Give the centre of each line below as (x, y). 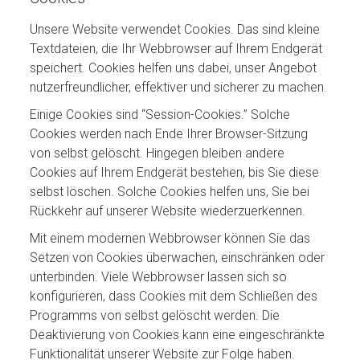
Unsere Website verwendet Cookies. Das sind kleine (175, 29)
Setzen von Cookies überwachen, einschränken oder (178, 258)
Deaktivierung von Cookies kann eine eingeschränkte (178, 335)
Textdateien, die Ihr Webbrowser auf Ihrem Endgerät (176, 49)
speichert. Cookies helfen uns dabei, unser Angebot (174, 68)
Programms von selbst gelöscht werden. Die (155, 315)
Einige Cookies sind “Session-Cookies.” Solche (160, 115)
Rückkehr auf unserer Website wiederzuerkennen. (168, 211)
